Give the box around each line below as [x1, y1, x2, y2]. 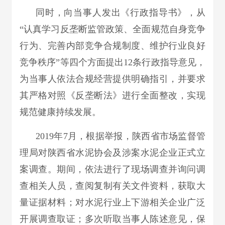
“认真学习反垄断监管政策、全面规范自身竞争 [20, 24, 205, 34]
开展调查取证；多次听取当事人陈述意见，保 [20, 214, 205, 224]
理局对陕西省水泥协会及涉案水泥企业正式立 [20, 148, 205, 158]
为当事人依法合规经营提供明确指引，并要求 [20, 74, 205, 84]
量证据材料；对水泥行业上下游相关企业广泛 [20, 197, 205, 207]
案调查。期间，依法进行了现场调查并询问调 [20, 164, 205, 174]
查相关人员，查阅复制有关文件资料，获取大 [20, 181, 205, 191]
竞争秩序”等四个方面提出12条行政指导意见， [20, 57, 205, 67]
